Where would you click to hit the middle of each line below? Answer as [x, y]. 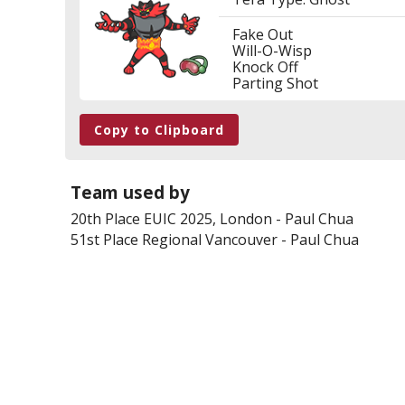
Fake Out [262, 34]
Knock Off [265, 67]
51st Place [106, 240]
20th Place [107, 219]
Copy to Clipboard [159, 130]
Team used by [130, 192]
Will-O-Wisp [272, 51]
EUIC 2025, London [208, 219]
